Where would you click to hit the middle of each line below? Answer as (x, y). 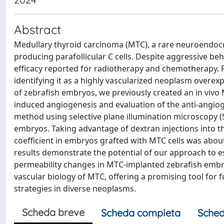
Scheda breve (53, 212)
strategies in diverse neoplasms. (75, 188)
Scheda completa (141, 213)
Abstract (37, 29)
